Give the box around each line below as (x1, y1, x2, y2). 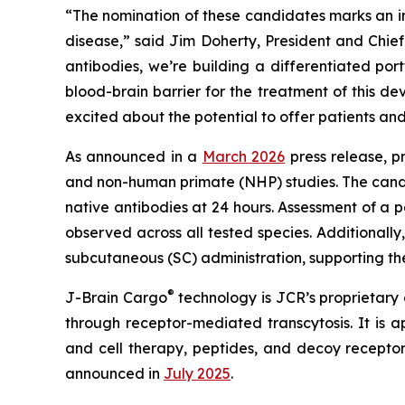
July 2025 (164, 364, 231, 383)
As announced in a (65, 147, 202, 166)
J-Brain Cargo (65, 288, 167, 307)
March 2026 (202, 147, 286, 166)
